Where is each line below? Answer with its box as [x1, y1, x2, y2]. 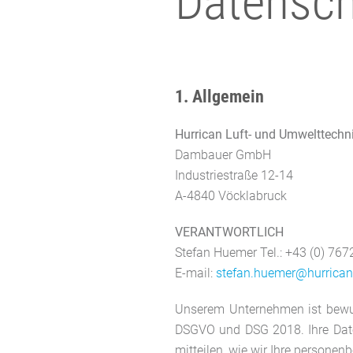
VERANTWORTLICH [175, 224, 284, 240]
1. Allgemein [175, 86, 264, 106]
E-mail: [175, 265, 216, 281]
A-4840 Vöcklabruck [175, 188, 287, 203]
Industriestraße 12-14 [175, 167, 293, 183]
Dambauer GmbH [175, 147, 271, 162]
